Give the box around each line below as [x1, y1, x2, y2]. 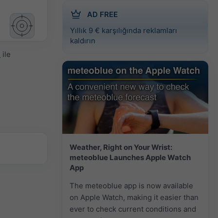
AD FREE [87, 9, 118, 19]
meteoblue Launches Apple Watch [70, 152, 191, 162]
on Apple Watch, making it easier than [70, 192, 199, 202]
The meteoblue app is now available [70, 181, 193, 190]
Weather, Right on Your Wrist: [70, 142, 172, 152]
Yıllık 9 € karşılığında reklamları [70, 25, 177, 35]
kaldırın [70, 36, 95, 45]
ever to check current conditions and [70, 204, 196, 214]
